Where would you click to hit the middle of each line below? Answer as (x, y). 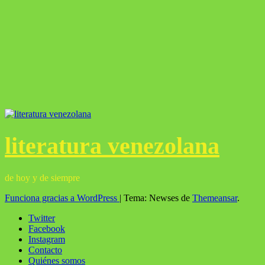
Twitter (42, 218)
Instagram (47, 239)
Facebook (47, 228)
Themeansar (215, 198)
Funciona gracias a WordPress (62, 198)
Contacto (45, 250)
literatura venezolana (112, 146)
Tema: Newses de (158, 198)
